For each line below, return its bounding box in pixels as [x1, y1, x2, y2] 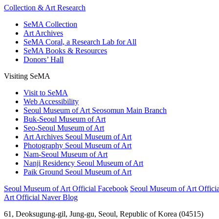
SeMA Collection [23, 20, 77, 28]
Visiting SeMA [4, 71, 50, 80]
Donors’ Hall [23, 55, 64, 64]
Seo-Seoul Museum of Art [23, 123, 104, 132]
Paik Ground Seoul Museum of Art [23, 167, 131, 176]
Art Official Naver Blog [4, 193, 78, 201]
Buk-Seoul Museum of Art [23, 114, 106, 123]
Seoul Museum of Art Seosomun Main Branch [23, 106, 167, 114]
